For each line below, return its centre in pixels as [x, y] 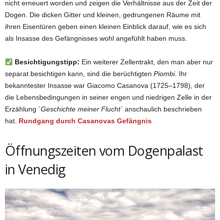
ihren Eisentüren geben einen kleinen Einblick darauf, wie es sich [106, 27]
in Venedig [35, 169]
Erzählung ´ [23, 109]
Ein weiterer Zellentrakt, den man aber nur [146, 62]
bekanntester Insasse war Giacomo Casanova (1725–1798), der [105, 86]
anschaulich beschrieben [162, 109]
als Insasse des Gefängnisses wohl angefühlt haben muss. [96, 39]
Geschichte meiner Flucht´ [82, 109]
